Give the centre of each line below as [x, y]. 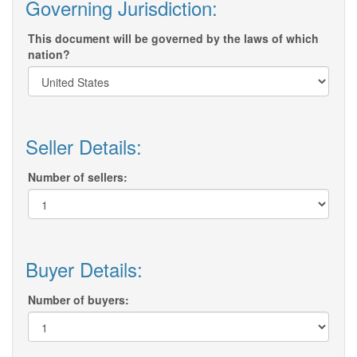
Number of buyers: [78, 300]
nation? [49, 55]
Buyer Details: [84, 269]
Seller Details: [84, 147]
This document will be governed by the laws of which [173, 39]
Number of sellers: [78, 177]
